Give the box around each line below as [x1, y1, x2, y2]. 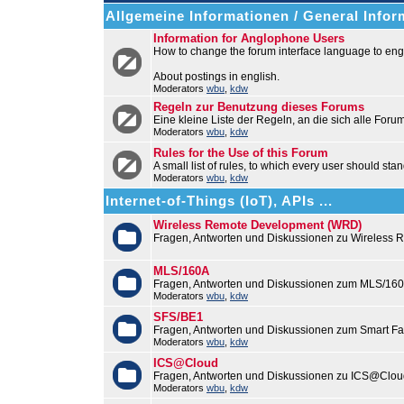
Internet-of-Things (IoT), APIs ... [106, 193, 333, 208]
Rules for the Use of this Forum [153, 146, 328, 160]
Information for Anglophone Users [153, 32, 344, 45]
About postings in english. [153, 70, 280, 83]
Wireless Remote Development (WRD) [153, 218, 362, 232]
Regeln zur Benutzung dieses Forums [153, 100, 364, 114]
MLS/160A [153, 264, 209, 278]
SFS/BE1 [153, 310, 203, 324]
